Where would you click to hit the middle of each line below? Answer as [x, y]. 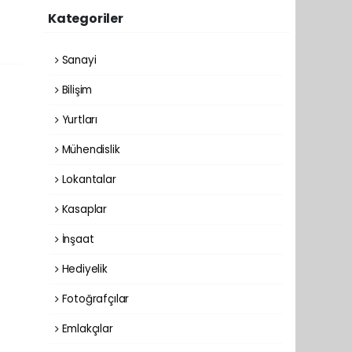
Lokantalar [87, 179]
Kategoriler [86, 18]
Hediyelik [83, 269]
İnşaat [76, 239]
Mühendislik [89, 149]
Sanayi [77, 60]
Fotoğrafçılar [94, 299]
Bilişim [75, 90]
